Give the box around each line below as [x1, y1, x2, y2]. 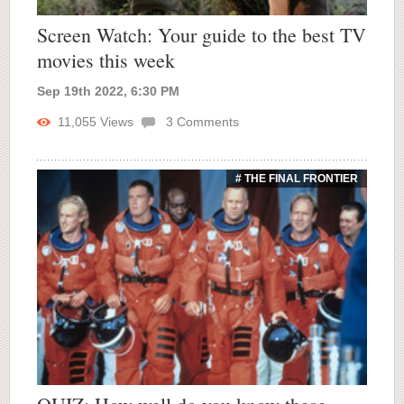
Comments [173, 114, 239, 129]
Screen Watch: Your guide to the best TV [37, 21, 366, 48]
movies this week [37, 46, 175, 73]
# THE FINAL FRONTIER [235, 171, 358, 185]
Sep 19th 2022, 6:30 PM [37, 83, 179, 98]
